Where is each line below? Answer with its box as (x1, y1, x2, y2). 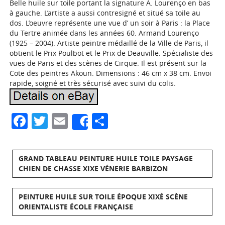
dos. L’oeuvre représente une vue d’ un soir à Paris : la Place (10, 18, 210, 28)
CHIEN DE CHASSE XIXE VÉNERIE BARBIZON (19, 164, 168, 173)
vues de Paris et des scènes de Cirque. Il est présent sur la (10, 58, 207, 68)
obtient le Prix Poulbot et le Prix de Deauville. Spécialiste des (10, 48, 213, 58)
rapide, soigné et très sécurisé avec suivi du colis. (10, 78, 176, 88)
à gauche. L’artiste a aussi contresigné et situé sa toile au (10, 8, 201, 18)
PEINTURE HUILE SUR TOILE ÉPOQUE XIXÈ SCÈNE (19, 192, 188, 201)
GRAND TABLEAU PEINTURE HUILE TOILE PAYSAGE (19, 154, 193, 163)
